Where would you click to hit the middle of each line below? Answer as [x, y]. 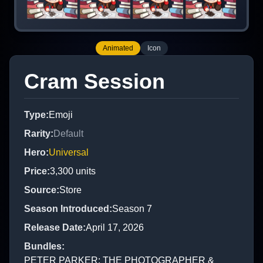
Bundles [43, 246]
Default [68, 133]
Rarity [37, 133]
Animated [118, 48]
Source [40, 190]
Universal [69, 152]
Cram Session [95, 81]
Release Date [53, 227]
